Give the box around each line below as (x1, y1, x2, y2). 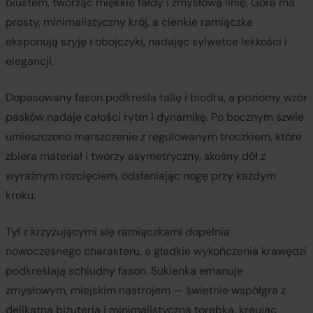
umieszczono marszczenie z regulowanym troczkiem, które (6, 129, 302, 144)
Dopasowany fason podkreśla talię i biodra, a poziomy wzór (6, 89, 307, 105)
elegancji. (6, 53, 54, 68)
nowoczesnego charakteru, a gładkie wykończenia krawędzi (6, 243, 307, 259)
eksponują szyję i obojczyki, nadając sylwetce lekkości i (6, 34, 287, 49)
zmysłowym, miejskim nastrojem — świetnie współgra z (6, 282, 286, 298)
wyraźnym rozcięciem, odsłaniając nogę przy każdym (6, 168, 276, 183)
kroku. (6, 187, 36, 203)
